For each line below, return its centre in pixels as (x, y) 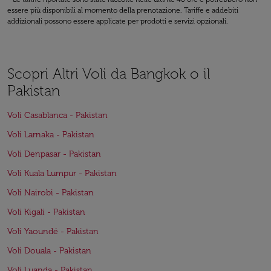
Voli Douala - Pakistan (49, 251)
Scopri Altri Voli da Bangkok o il (109, 73)
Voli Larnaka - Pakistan (51, 135)
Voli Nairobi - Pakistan (51, 193)
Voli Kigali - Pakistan (46, 212)
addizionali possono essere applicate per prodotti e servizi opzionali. (118, 21)
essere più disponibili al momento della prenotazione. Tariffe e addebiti (123, 10)
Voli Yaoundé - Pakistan (53, 231)
